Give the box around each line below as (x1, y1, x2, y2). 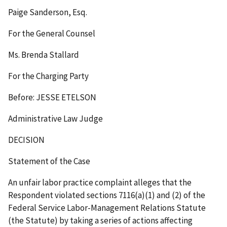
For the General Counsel (8, 27, 95, 39)
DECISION (8, 134, 45, 145)
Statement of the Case (8, 155, 90, 167)
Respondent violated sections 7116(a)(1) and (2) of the (8, 189, 205, 201)
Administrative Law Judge (8, 112, 103, 124)
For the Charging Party (8, 70, 89, 82)
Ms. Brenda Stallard (8, 49, 79, 60)
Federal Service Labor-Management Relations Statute (8, 202, 206, 213)
